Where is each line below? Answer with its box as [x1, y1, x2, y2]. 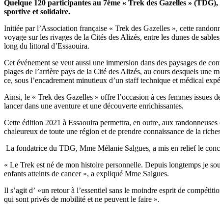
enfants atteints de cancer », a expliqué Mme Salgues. [4, 169, 169, 178]
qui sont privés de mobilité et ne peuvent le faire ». [4, 194, 160, 203]
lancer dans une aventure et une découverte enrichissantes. [4, 101, 184, 110]
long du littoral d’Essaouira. [4, 41, 89, 50]
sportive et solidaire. [4, 7, 70, 16]
